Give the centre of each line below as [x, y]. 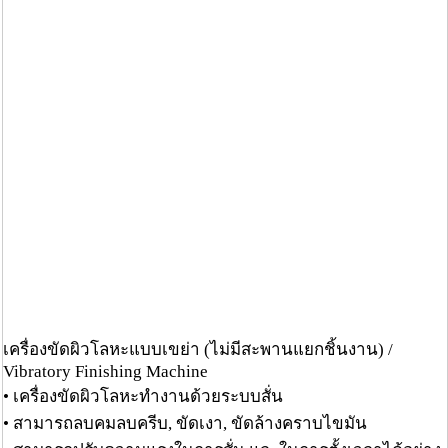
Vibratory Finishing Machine [105, 371]
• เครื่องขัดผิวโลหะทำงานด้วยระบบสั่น [143, 396]
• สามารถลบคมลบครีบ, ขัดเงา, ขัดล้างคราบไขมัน [185, 423]
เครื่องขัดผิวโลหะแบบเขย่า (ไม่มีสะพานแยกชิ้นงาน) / [198, 349]
